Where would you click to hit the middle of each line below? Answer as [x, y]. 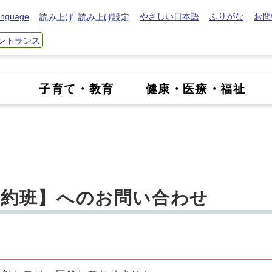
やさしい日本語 [169, 16]
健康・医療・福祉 [195, 89]
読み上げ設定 [104, 17]
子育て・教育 [76, 89]
